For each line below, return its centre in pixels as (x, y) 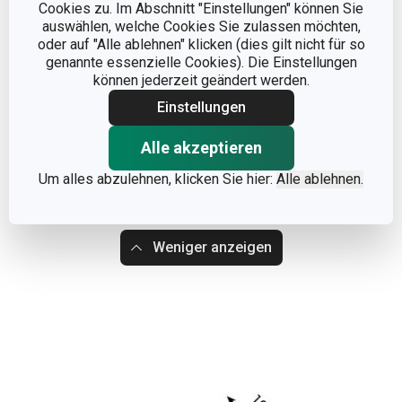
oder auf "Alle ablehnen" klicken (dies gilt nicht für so (201, 44)
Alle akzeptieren (201, 147)
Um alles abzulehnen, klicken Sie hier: (157, 179)
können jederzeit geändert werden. (201, 80)
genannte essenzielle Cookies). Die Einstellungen (201, 62)
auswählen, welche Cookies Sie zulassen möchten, (201, 26)
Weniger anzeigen (212, 248)
